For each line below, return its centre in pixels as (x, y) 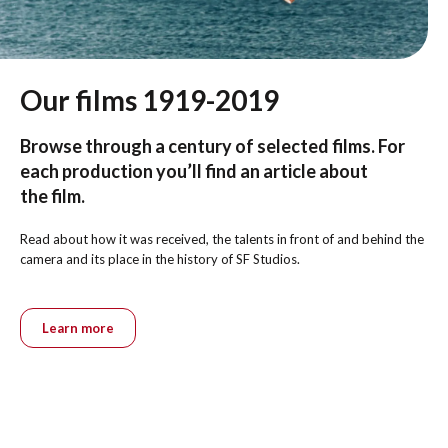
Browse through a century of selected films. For (212, 146)
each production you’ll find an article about (194, 171)
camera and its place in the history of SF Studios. (160, 258)
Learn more (77, 327)
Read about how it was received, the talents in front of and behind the (222, 238)
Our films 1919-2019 (149, 100)
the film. (52, 196)
